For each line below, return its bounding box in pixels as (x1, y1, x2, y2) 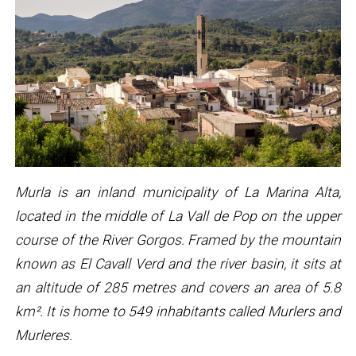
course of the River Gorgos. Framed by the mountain (14, 232, 342, 249)
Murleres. (14, 327, 72, 344)
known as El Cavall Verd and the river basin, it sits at (14, 256, 342, 273)
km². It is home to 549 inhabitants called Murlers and (14, 304, 342, 320)
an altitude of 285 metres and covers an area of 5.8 (14, 280, 342, 296)
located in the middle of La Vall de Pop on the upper (14, 208, 342, 225)
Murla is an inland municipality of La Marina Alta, (14, 184, 342, 201)
